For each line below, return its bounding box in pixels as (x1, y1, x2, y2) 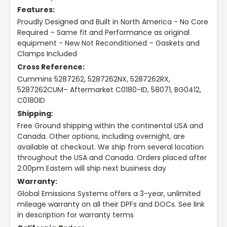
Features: (17, 5, 55, 15)
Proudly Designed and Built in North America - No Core (17, 17, 208, 27)
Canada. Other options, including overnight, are (17, 131, 185, 142)
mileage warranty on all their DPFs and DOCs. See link (17, 199, 205, 210)
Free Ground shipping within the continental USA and (17, 121, 203, 131)
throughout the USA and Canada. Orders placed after (17, 153, 207, 163)
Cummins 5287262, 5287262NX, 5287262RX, (17, 74, 170, 85)
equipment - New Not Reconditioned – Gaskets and (17, 38, 200, 49)
